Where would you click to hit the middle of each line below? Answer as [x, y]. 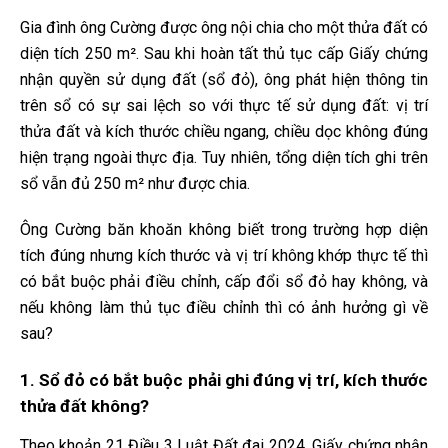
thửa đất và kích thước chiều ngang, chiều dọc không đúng [224, 132]
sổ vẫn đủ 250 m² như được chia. [135, 184]
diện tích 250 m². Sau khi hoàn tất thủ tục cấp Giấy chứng [224, 54]
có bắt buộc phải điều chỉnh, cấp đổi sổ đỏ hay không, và [224, 282]
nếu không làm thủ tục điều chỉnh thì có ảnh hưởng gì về [224, 308]
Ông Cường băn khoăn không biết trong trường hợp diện [224, 230]
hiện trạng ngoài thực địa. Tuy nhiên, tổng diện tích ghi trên [224, 158]
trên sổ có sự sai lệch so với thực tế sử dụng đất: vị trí [224, 106]
